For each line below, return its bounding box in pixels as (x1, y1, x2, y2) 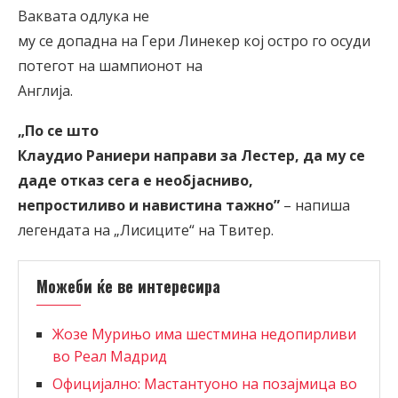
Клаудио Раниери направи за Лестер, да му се (18, 145, 365, 165)
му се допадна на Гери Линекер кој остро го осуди (18, 30, 370, 51)
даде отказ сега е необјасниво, (18, 170, 253, 190)
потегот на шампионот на (18, 55, 203, 76)
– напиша (283, 195, 350, 215)
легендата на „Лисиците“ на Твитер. (18, 219, 274, 240)
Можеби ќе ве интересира (36, 274, 220, 298)
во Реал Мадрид (52, 346, 167, 366)
